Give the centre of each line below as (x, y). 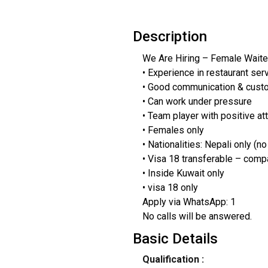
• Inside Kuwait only (183, 173)
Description (170, 36)
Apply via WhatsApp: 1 (189, 202)
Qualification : (173, 260)
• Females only (173, 130)
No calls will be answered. (197, 216)
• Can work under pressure (197, 101)
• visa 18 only (170, 187)
